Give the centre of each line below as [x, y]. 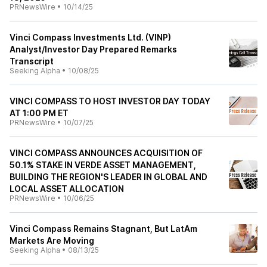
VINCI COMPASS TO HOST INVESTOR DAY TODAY [110, 101]
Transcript [32, 61]
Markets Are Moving [52, 240]
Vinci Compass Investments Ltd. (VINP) [90, 37]
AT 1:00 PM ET [39, 113]
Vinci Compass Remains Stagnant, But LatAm [103, 229]
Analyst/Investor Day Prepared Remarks [93, 49]
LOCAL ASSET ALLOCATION [67, 189]
